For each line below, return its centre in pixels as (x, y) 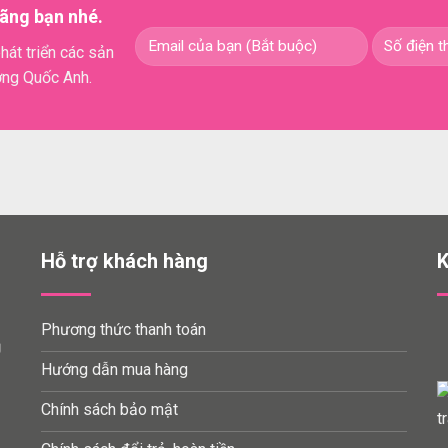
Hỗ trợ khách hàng (124, 261)
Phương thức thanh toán (123, 329)
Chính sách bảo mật (109, 409)
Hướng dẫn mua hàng (114, 369)
